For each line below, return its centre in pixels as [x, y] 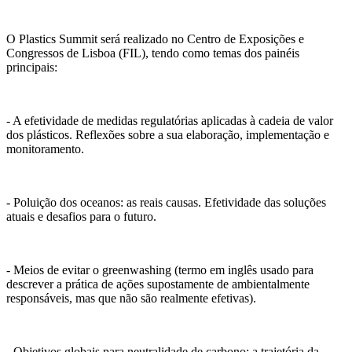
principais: [32, 68]
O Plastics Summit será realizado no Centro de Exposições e [155, 39]
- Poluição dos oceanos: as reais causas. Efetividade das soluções [166, 203]
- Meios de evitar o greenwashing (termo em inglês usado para [160, 270]
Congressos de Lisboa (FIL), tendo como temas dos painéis [153, 53]
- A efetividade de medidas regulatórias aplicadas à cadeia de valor [170, 121]
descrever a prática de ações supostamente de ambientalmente [158, 284]
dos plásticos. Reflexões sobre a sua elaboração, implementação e [168, 135]
